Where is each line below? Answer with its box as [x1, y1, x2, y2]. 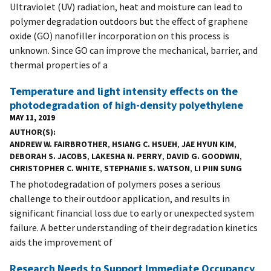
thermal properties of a [10, 58, 108, 71]
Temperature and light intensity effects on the [10, 83, 238, 98]
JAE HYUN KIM [181, 138, 234, 149]
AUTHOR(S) [10, 126, 53, 137]
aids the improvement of [10, 235, 113, 248]
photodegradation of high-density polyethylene [10, 97, 243, 112]
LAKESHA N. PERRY [91, 150, 162, 162]
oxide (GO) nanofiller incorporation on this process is [10, 29, 229, 42]
